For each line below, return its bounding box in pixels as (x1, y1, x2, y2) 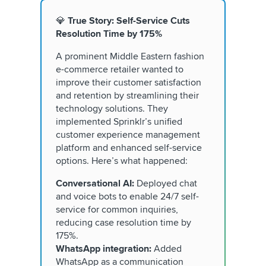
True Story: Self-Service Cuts (68, 15, 190, 27)
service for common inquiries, (56, 204, 178, 216)
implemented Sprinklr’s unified (56, 116, 182, 128)
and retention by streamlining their (56, 90, 199, 102)
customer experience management (56, 129, 200, 141)
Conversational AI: (56, 178, 134, 190)
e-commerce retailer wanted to (56, 64, 183, 76)
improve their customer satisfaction (56, 77, 201, 89)
